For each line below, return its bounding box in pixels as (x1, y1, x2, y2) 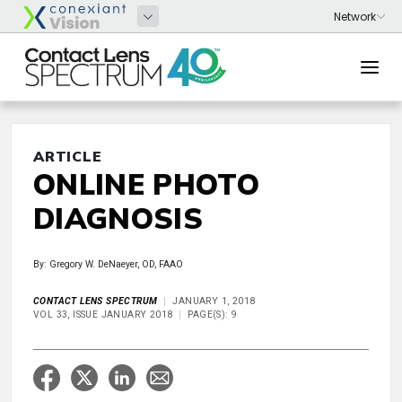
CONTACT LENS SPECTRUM (33, 295, 158, 307)
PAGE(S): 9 (188, 309, 238, 320)
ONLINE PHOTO (33, 166, 259, 202)
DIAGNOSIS (33, 200, 203, 236)
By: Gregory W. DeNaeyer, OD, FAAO (33, 258, 183, 270)
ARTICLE (33, 147, 102, 165)
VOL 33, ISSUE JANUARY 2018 (33, 309, 173, 320)
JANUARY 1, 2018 (172, 295, 256, 307)
